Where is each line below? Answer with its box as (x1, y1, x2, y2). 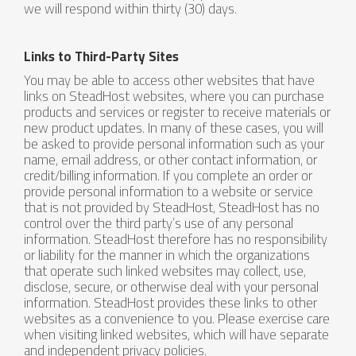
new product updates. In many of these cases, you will (24, 115, 323, 141)
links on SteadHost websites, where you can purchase (24, 83, 324, 109)
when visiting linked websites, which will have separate (24, 322, 329, 347)
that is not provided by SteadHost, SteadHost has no (24, 195, 319, 220)
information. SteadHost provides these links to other (24, 290, 317, 315)
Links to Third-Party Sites (24, 44, 179, 69)
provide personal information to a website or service (24, 179, 313, 204)
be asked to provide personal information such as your (24, 131, 324, 157)
